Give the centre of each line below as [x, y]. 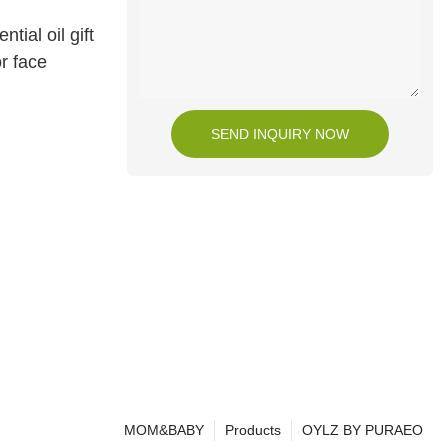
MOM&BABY [164, 430]
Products [253, 430]
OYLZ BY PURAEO [362, 430]
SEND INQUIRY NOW [280, 133]
